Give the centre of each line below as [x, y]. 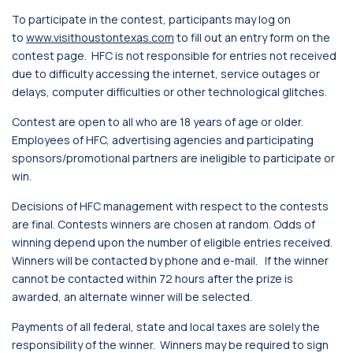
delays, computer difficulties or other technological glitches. [169, 92]
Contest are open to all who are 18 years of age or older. [158, 122]
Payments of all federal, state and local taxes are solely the [166, 327]
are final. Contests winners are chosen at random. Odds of [163, 224]
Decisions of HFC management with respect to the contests [170, 206]
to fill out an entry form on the [253, 37]
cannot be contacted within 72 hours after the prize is [152, 279]
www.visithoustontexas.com [100, 37]
